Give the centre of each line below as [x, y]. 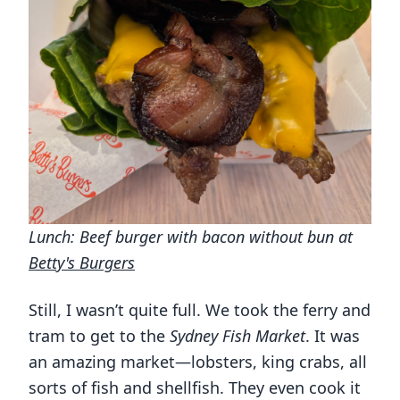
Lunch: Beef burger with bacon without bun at [191, 237]
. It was [333, 336]
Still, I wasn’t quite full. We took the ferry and [200, 310]
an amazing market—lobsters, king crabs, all [198, 362]
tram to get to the [99, 336]
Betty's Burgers [82, 263]
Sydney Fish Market [237, 336]
